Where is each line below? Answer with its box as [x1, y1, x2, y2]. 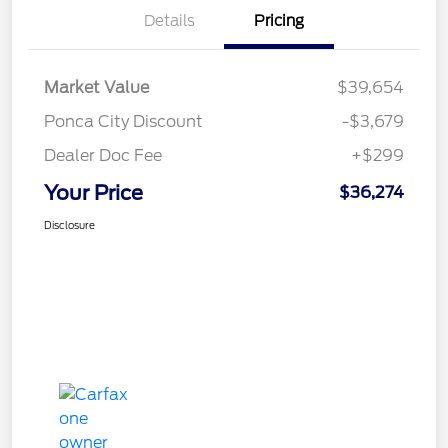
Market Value [44, 78, 149, 98]
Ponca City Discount [44, 112, 203, 132]
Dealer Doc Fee [44, 146, 162, 166]
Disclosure [44, 219, 95, 232]
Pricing [254, 12, 304, 31]
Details [143, 12, 195, 31]
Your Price [44, 181, 143, 206]
